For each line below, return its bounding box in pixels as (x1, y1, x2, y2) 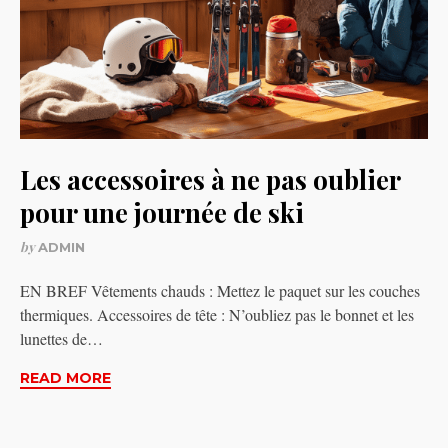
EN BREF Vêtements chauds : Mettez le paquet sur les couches (20, 280, 420, 302)
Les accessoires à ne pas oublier (20, 162, 400, 198)
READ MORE (20, 369, 111, 388)
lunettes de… (20, 328, 103, 350)
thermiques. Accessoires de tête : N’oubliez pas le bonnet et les (20, 304, 414, 326)
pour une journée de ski (20, 195, 304, 231)
